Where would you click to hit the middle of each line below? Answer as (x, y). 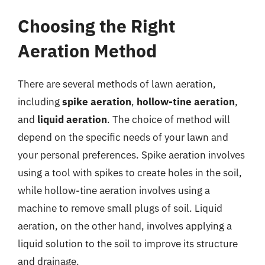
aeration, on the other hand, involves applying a (125, 226)
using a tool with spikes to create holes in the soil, (130, 173)
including (40, 102)
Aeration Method (87, 51)
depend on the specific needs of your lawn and (123, 137)
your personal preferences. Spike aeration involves (131, 155)
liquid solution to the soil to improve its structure (128, 244)
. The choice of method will (169, 119)
